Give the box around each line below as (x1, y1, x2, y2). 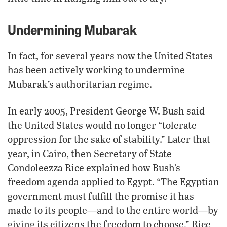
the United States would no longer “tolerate (8, 118, 197, 131)
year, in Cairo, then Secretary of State (8, 146, 172, 160)
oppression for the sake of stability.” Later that (8, 132, 210, 145)
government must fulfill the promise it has (8, 189, 194, 202)
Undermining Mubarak (8, 19, 137, 39)
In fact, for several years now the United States (8, 49, 213, 62)
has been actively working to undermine (8, 63, 185, 76)
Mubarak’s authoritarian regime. (8, 77, 152, 90)
